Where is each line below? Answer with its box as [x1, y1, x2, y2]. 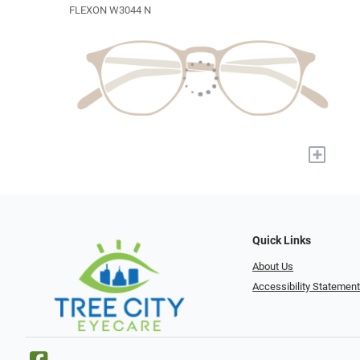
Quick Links [252, 234, 312, 247]
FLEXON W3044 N [69, 4, 151, 17]
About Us [252, 260, 294, 272]
